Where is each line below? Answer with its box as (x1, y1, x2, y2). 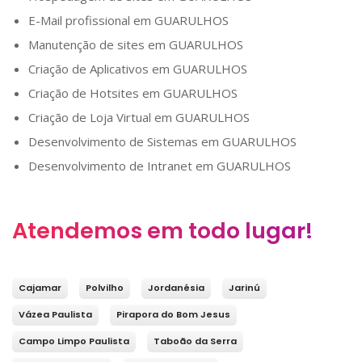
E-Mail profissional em (28, 12, 154, 29)
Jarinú (229, 281, 260, 295)
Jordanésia (148, 281, 204, 295)
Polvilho (86, 281, 124, 295)
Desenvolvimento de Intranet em (28, 158, 217, 175)
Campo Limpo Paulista (19, 335, 129, 348)
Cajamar (19, 281, 61, 295)
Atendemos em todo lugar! (12, 216, 313, 246)
